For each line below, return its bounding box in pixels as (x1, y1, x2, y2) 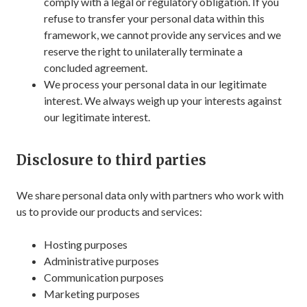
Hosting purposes (44, 238, 127, 251)
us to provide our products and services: (16, 205, 202, 218)
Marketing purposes (44, 287, 140, 300)
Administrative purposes (44, 254, 159, 267)
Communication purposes (44, 271, 164, 284)
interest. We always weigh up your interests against (44, 94, 282, 107)
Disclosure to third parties (16, 151, 206, 169)
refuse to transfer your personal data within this (44, 12, 265, 25)
